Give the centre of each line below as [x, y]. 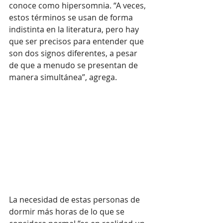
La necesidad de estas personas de [75, 199]
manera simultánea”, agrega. [63, 77]
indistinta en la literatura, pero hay [75, 30]
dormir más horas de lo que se [68, 211]
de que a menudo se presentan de [74, 65]
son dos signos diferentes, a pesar [74, 54]
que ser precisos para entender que [77, 42]
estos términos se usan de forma [72, 18]
